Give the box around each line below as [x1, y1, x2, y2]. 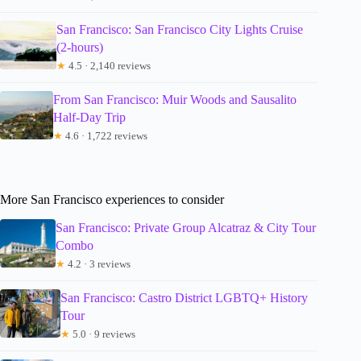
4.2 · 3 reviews [65, 257, 131, 270]
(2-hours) [56, 40, 104, 55]
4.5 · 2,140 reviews [66, 60, 151, 73]
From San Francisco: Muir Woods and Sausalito [53, 93, 297, 107]
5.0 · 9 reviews [69, 327, 135, 340]
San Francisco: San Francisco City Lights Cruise [56, 23, 304, 37]
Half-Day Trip [53, 110, 127, 125]
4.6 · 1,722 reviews [63, 130, 148, 143]
